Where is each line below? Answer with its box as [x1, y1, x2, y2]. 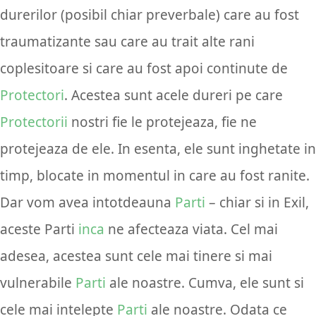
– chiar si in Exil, [205, 193, 309, 212]
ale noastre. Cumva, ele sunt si [106, 273, 304, 292]
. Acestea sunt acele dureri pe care [64, 85, 283, 104]
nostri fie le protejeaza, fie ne [68, 112, 257, 131]
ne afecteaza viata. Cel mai [104, 219, 278, 238]
